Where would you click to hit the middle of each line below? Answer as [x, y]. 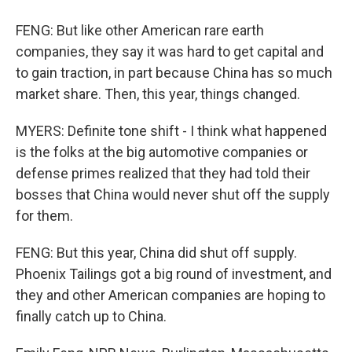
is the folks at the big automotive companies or [162, 152]
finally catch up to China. [91, 316]
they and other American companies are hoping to [170, 295]
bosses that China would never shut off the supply [173, 194]
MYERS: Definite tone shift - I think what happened [171, 131]
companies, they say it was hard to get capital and [170, 51]
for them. [44, 216]
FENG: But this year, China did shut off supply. [156, 253]
